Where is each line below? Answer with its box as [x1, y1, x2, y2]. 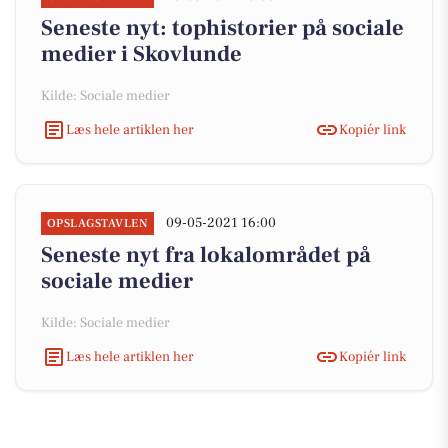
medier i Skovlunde [41, 40, 242, 68]
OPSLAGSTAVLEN [47, 216, 149, 231]
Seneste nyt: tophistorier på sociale [41, 14, 404, 42]
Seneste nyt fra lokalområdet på [41, 241, 371, 269]
